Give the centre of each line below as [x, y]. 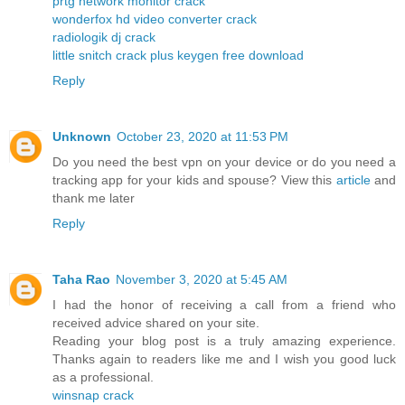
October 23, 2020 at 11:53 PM [202, 137]
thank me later [94, 198]
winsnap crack [93, 396]
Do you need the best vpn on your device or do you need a [224, 162]
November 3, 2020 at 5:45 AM [202, 280]
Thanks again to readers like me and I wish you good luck [224, 359]
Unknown [82, 137]
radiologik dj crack [104, 38]
